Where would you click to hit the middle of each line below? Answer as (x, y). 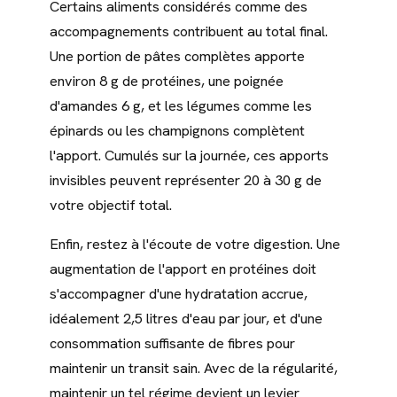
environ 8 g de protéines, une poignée (167, 82)
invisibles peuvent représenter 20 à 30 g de (186, 181)
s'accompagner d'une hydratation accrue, (179, 294)
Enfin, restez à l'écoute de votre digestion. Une (195, 245)
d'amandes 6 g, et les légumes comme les (181, 106)
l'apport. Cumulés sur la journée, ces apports (189, 156)
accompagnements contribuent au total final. (189, 32)
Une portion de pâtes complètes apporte (177, 57)
